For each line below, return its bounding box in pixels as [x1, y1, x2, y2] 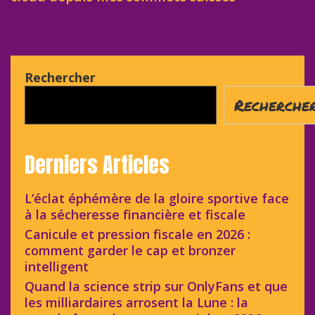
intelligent [25, 257, 89, 275]
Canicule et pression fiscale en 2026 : [25, 225, 250, 243]
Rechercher [25, 68, 96, 86]
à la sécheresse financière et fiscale [25, 205, 245, 223]
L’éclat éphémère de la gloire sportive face [25, 189, 289, 207]
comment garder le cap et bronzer [25, 241, 236, 259]
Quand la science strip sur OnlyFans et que [25, 277, 288, 295]
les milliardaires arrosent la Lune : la [25, 293, 248, 311]
